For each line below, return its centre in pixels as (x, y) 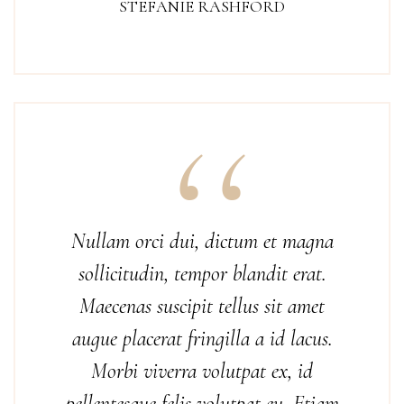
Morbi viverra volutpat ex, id (202, 371)
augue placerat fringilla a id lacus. (202, 339)
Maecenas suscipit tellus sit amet (202, 306)
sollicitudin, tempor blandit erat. (202, 274)
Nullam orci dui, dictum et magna (202, 241)
